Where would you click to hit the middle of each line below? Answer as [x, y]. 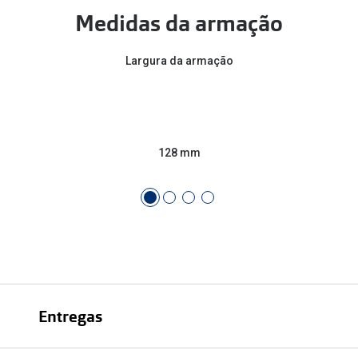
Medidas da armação [179, 23]
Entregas [70, 317]
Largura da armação [179, 60]
